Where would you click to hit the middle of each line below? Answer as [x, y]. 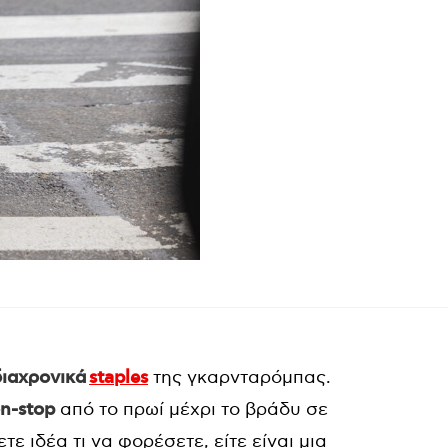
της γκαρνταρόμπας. [239, 377]
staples [118, 378]
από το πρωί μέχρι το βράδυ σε [191, 409]
